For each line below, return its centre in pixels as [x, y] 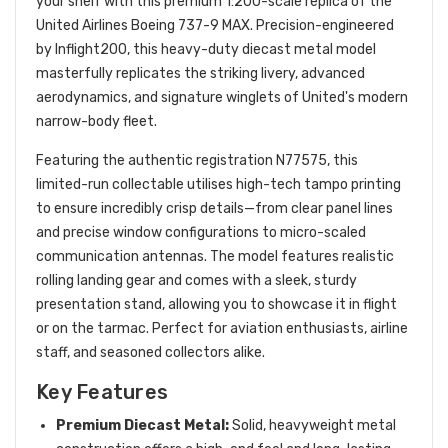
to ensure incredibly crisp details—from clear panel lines [214, 208]
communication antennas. [121, 256]
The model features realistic [300, 256]
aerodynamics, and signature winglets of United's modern [222, 97]
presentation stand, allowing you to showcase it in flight [216, 304]
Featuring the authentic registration [156, 160]
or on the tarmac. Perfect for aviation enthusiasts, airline [222, 328]
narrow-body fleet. [96, 121]
